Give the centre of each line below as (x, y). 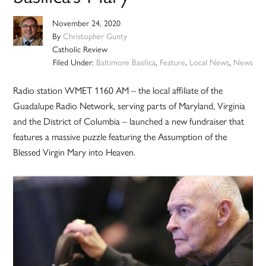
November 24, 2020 (87, 23)
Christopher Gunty (95, 36)
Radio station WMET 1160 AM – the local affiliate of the (118, 90)
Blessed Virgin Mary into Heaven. (75, 152)
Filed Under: (74, 62)
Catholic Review (80, 49)
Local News (209, 62)
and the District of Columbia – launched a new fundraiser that (129, 121)
